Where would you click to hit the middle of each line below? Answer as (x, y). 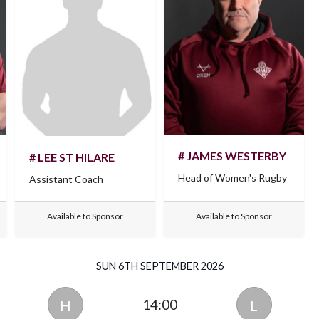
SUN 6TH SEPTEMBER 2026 (159, 266)
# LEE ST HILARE (72, 157)
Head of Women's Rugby (232, 178)
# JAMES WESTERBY (232, 156)
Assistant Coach (66, 179)
